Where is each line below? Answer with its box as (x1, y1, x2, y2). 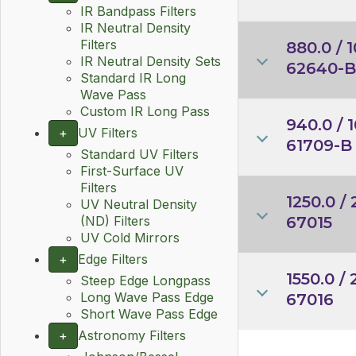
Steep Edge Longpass (80, 273, 211, 288)
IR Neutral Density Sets (80, 53, 221, 69)
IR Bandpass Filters (80, 3, 196, 19)
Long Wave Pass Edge (80, 289, 214, 305)
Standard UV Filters (80, 146, 199, 162)
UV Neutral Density (80, 196, 197, 212)
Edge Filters (78, 251, 148, 267)
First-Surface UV (80, 163, 184, 179)
